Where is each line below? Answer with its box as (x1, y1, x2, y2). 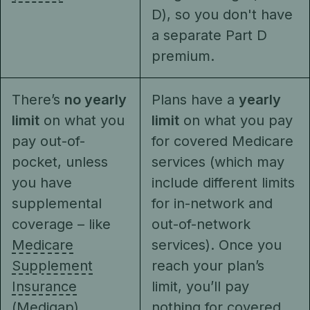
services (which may (152, 154, 284, 170)
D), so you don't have (152, 6, 293, 23)
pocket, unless (12, 154, 108, 170)
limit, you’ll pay (152, 278, 249, 295)
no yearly (64, 91, 127, 108)
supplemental (12, 195, 102, 212)
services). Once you (152, 237, 282, 253)
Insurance (12, 278, 77, 295)
